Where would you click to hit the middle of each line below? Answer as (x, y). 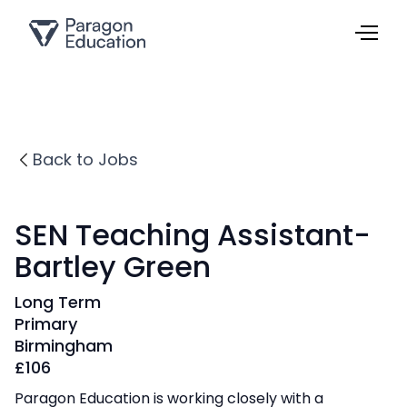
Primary (46, 324)
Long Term (58, 302)
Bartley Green (113, 267)
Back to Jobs (85, 159)
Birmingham (64, 346)
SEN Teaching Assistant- (193, 235)
